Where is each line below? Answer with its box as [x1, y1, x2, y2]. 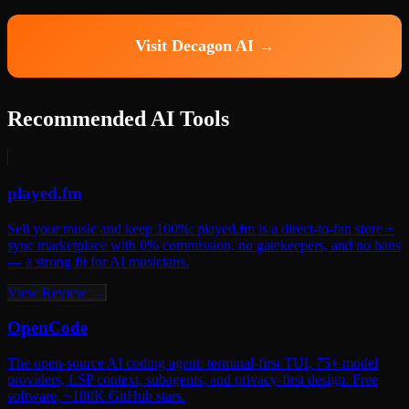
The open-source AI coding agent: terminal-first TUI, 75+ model [7, 355, 378, 372]
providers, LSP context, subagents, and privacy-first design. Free [7, 372, 378, 388]
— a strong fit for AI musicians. [7, 253, 189, 269]
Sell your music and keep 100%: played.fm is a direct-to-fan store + [7, 220, 394, 236]
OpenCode [7, 318, 88, 338]
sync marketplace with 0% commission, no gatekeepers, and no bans [7, 236, 401, 253]
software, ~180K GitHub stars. [7, 388, 185, 404]
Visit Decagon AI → [134, 37, 275, 56]
